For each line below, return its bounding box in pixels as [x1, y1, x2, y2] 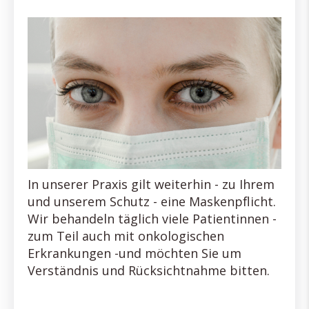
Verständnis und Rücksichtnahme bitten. [28, 261, 270, 279]
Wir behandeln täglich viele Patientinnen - [28, 210, 277, 227]
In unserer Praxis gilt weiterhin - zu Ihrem [28, 175, 275, 192]
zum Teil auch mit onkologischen [28, 227, 224, 244]
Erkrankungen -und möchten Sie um [28, 244, 241, 261]
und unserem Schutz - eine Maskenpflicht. [28, 192, 276, 210]
